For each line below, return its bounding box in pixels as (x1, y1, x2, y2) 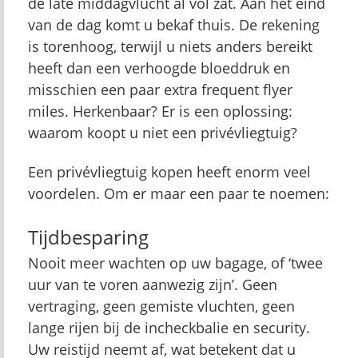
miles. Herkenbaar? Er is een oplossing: (28, 101, 292, 121)
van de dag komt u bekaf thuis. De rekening (28, 15, 320, 34)
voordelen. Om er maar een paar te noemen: (28, 184, 329, 203)
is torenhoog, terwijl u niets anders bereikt (28, 37, 312, 56)
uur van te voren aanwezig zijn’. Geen (28, 275, 277, 294)
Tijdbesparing (28, 224, 149, 250)
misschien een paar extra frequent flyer (28, 80, 292, 99)
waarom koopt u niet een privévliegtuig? (28, 123, 297, 142)
